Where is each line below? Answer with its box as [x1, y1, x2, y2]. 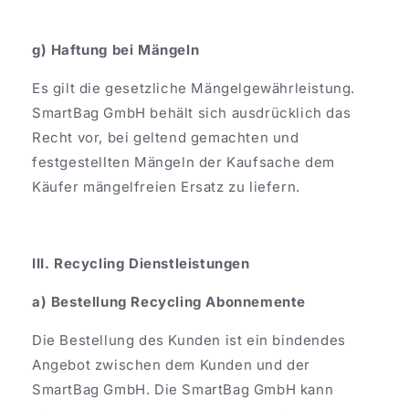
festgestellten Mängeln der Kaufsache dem [32, 152, 336, 171]
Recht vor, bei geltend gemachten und [32, 128, 299, 146]
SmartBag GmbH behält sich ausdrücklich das [32, 103, 351, 121]
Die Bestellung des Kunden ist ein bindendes [32, 330, 346, 349]
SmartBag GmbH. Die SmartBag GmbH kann [32, 380, 334, 398]
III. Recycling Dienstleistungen [32, 254, 250, 272]
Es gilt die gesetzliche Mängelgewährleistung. [32, 79, 356, 97]
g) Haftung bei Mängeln [32, 40, 200, 58]
